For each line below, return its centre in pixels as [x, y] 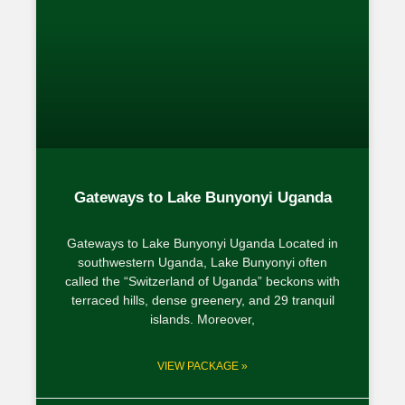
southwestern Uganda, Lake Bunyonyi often [202, 262]
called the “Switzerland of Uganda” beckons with [202, 281]
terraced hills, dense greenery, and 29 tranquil [202, 300]
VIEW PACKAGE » [202, 366]
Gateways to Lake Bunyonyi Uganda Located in [202, 243]
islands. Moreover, [202, 319]
